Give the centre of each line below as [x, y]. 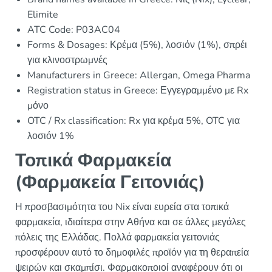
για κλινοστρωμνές [67, 60]
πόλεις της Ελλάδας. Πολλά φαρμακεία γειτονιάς [117, 238]
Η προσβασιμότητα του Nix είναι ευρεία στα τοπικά [122, 207]
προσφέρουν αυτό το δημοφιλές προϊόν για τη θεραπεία [132, 253]
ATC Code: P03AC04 [74, 30]
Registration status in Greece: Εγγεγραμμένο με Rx [138, 91]
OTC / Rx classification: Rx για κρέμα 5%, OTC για [134, 121]
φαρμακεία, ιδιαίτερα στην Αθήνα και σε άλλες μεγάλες [131, 223]
